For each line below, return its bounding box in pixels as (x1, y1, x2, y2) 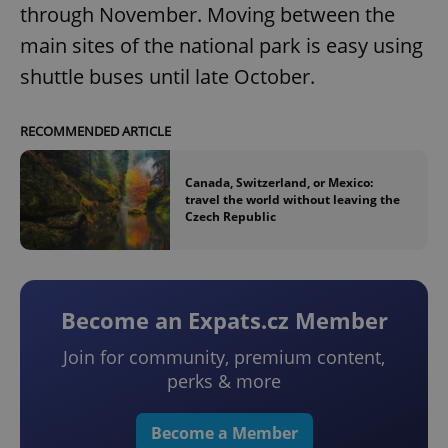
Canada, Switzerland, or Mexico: (185, 174, 373, 192)
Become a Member (150, 422, 298, 445)
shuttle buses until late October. (20, 62, 315, 90)
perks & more (167, 369, 281, 394)
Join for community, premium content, (63, 345, 385, 370)
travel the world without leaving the (185, 191, 400, 209)
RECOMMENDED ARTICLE (20, 121, 171, 140)
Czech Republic (185, 208, 276, 226)
